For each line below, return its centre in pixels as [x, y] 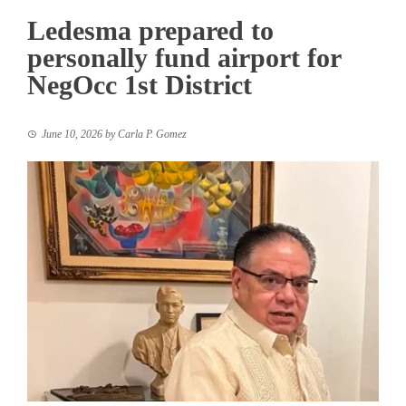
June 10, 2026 [72, 134]
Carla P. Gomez [152, 134]
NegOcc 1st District [140, 84]
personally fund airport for [184, 57]
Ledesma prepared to [150, 30]
